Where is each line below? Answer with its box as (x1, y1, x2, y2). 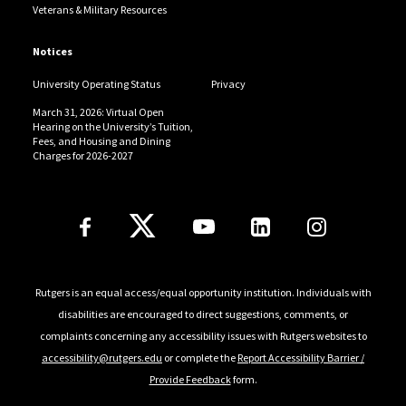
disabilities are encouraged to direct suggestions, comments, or (58, 306, 348, 321)
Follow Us (73, 206, 158, 228)
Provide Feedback (149, 372, 231, 386)
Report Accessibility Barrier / (237, 350, 364, 364)
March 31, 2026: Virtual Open (32, 105, 164, 120)
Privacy (210, 77, 246, 92)
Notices (32, 44, 72, 59)
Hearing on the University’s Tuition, (32, 120, 193, 134)
